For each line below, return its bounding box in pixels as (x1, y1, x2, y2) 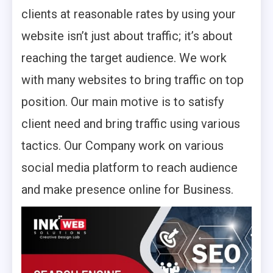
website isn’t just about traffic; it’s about (21, 29, 233, 43)
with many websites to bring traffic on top (21, 73, 244, 87)
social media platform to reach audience (21, 160, 238, 175)
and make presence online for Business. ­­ (21, 182, 236, 197)
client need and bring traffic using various (21, 116, 240, 131)
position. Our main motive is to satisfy (21, 94, 224, 109)
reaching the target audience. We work (21, 51, 227, 65)
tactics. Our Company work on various (21, 138, 224, 153)
